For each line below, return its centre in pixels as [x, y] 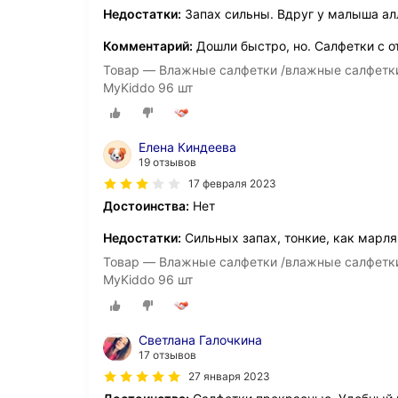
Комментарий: [148, 46]
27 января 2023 [229, 376]
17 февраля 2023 [232, 184]
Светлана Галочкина [200, 339]
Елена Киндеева [187, 147]
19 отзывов [167, 163]
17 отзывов [167, 354]
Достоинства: [146, 206]
